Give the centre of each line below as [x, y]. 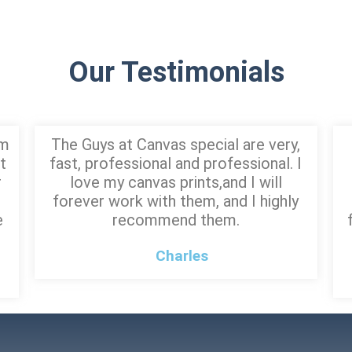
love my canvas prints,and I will [176, 182]
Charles [181, 255]
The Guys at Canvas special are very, [176, 144]
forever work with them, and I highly [176, 201]
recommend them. [176, 220]
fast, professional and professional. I [176, 163]
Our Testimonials [176, 72]
